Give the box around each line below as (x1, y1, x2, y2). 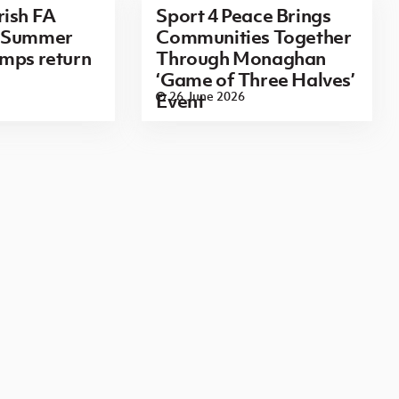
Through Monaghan (156, 45, 326, 71)
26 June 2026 (169, 87, 246, 105)
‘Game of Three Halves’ (156, 67, 355, 93)
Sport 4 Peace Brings (156, 3, 331, 28)
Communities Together (156, 24, 352, 50)
